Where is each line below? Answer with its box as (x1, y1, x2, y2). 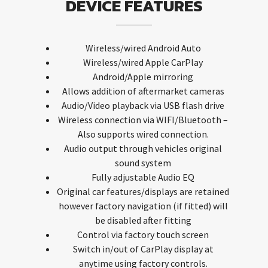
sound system (115, 156, 171, 169)
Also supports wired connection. (77, 127, 209, 140)
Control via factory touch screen (77, 228, 209, 240)
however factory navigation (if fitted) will (58, 199, 228, 212)
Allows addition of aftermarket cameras (62, 84, 224, 97)
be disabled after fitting (95, 214, 191, 226)
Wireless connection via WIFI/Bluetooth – (58, 113, 228, 126)
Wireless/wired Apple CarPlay (83, 56, 203, 68)
